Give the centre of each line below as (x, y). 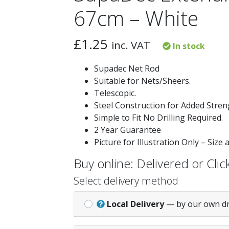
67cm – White (136, 18)
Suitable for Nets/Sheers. (142, 81)
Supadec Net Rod (127, 68)
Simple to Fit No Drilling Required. (158, 118)
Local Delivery (135, 204)
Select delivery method (126, 181)
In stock (188, 46)
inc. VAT (131, 45)
